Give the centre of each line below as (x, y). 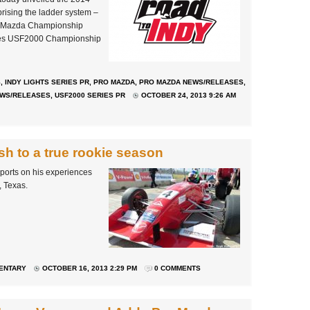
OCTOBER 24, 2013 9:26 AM (189, 95)
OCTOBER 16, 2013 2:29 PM (90, 268)
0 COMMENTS (177, 268)
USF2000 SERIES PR (90, 95)
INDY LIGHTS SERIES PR (47, 82)
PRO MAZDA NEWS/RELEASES (191, 82)
